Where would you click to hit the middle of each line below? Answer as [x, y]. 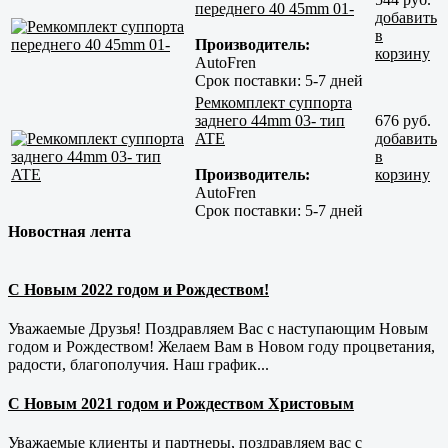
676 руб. [403, 121]
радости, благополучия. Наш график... [138, 364]
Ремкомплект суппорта [273, 103]
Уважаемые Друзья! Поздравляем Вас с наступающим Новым [218, 328]
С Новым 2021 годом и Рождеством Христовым [181, 404]
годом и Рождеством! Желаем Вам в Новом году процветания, [221, 346]
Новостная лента [69, 232]
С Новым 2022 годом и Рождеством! [138, 289]
